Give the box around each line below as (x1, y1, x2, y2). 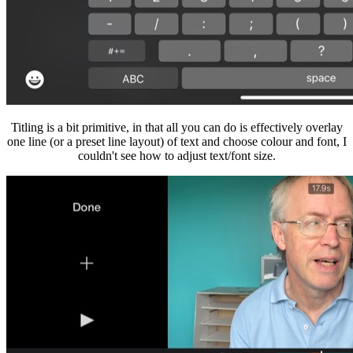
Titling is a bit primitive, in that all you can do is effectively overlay (10, 120, 343, 134)
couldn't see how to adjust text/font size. (77, 148, 276, 162)
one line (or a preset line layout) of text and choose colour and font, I (6, 134, 347, 148)
